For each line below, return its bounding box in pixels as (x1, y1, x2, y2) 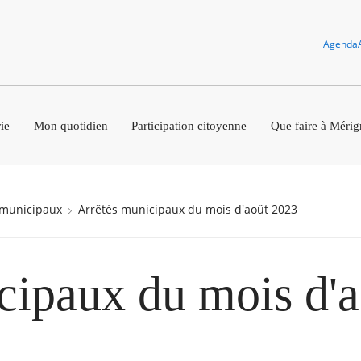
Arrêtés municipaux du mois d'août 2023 (85, 201, 297, 217)
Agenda (322, 37, 358, 51)
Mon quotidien (33, 118, 108, 132)
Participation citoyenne (131, 118, 247, 132)
